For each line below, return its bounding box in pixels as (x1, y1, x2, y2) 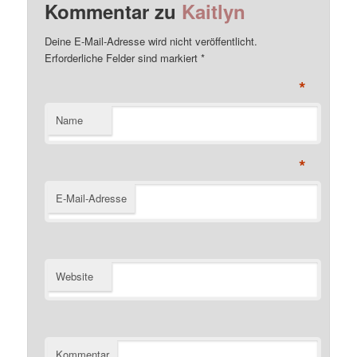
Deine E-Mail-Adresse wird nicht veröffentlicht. (45, 33, 258, 49)
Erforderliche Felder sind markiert (45, 49, 202, 65)
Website (56, 268, 94, 284)
